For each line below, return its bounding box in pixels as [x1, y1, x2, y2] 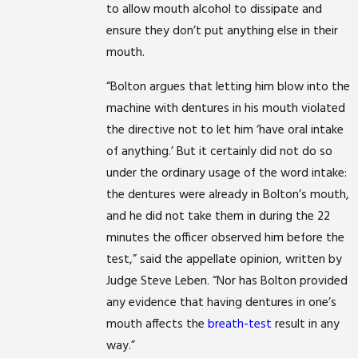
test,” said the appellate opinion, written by [106, 249, 343, 270]
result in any [272, 314, 340, 335]
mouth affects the [106, 314, 209, 335]
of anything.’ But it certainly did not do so [106, 141, 333, 162]
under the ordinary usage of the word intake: [106, 163, 348, 184]
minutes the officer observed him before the [106, 228, 345, 249]
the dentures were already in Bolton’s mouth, [106, 185, 350, 205]
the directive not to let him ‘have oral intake [106, 120, 344, 141]
